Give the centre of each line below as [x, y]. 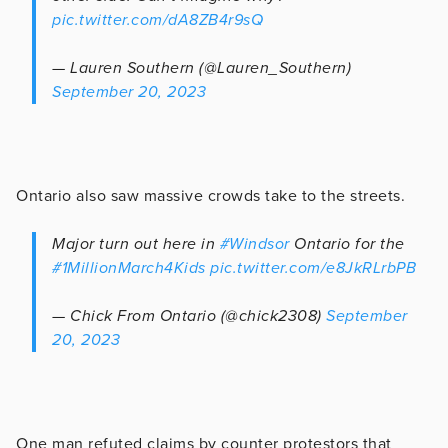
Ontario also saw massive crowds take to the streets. [213, 195]
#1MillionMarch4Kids [129, 267]
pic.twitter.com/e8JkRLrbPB [313, 267]
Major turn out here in [136, 243]
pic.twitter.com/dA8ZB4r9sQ [157, 19]
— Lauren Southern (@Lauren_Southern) [201, 67]
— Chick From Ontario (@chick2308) [189, 315]
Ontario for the [347, 243]
